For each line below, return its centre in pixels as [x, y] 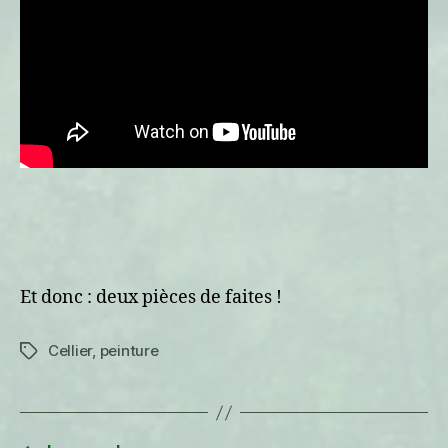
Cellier [70, 350]
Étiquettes [56, 351]
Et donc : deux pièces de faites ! [151, 297]
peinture [129, 350]
